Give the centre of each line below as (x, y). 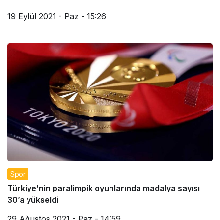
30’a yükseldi (33, 200)
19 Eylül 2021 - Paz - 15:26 (57, 16)
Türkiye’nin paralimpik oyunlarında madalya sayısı (104, 188)
